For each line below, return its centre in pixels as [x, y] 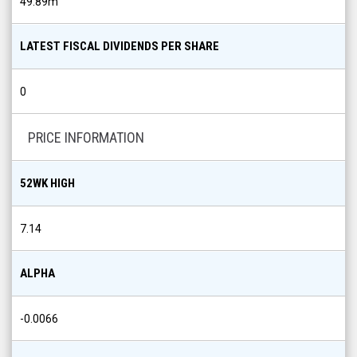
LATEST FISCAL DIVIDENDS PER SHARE [120, 46]
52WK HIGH [47, 183]
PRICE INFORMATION [86, 137]
